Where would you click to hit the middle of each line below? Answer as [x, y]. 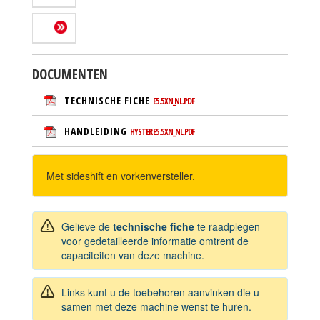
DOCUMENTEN [70, 74]
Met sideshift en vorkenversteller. [121, 175]
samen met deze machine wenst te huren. [156, 306]
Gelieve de [87, 226]
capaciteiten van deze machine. [133, 255]
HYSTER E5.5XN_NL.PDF [162, 132]
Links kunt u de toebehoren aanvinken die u [160, 292]
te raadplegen [227, 226]
